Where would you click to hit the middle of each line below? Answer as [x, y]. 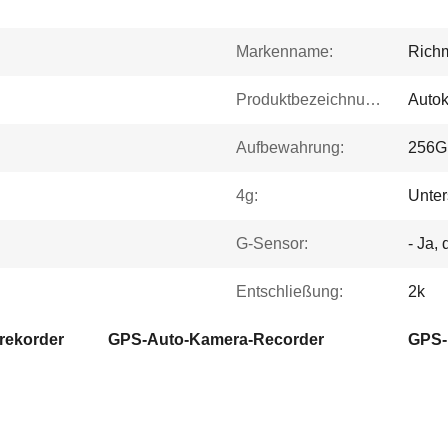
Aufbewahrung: [290, 147]
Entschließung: [289, 291]
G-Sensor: [272, 243]
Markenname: [284, 51]
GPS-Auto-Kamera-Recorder [216, 339]
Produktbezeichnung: [373, 99]
